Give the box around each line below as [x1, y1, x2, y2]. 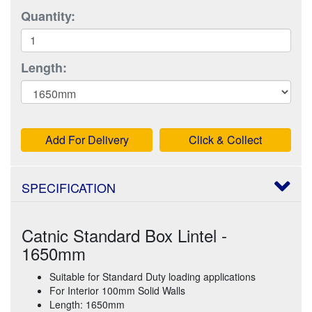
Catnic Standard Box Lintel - [22, 222, 227, 247]
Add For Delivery [45, 131, 129, 148]
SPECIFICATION [22, 178, 116, 196]
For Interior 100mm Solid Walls [49, 283, 185, 297]
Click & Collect [189, 131, 262, 148]
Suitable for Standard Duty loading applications [49, 269, 256, 283]
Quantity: [21, 6, 75, 25]
